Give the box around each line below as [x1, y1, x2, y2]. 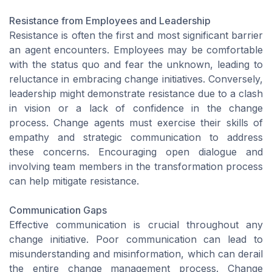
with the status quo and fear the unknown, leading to [9, 58, 263, 71]
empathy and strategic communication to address [9, 131, 263, 144]
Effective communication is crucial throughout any [9, 219, 263, 231]
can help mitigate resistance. [9, 175, 139, 188]
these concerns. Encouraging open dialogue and [9, 146, 263, 158]
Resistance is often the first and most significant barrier [9, 29, 263, 42]
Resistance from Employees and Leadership [9, 15, 211, 27]
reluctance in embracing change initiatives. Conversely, [9, 73, 263, 86]
